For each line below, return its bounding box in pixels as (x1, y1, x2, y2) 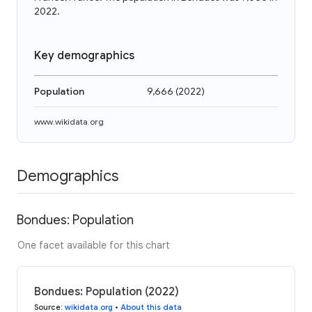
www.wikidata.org (34, 116, 104, 127)
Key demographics (34, 49, 134, 63)
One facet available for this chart (17, 238, 170, 251)
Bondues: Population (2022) (34, 284, 179, 299)
